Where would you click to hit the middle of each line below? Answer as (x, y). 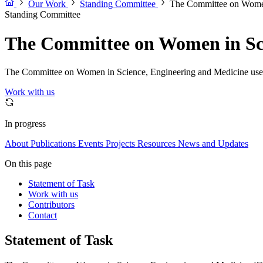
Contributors (51, 205)
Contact (43, 215)
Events (91, 144)
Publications (53, 144)
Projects (120, 144)
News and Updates (213, 144)
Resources (156, 144)
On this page (28, 164)
